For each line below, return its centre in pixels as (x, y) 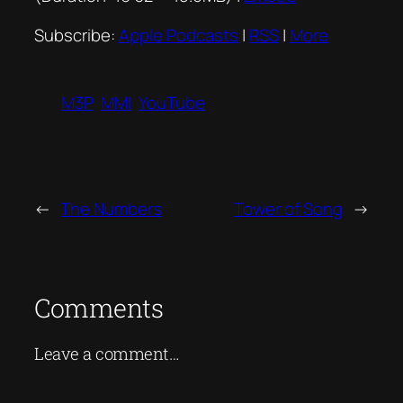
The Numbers (111, 208)
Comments (99, 307)
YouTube (172, 102)
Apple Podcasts (179, 35)
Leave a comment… (107, 354)
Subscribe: (76, 35)
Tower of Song (288, 208)
